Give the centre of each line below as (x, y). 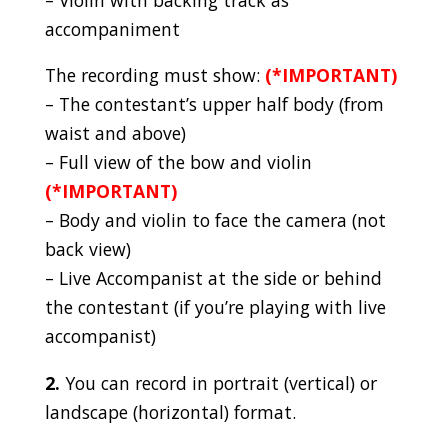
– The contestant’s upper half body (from (214, 104)
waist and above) (115, 133)
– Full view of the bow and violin (178, 162)
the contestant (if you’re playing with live (215, 307)
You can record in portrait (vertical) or (218, 382)
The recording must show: (154, 75)
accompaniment (112, 28)
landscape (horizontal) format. (170, 411)
